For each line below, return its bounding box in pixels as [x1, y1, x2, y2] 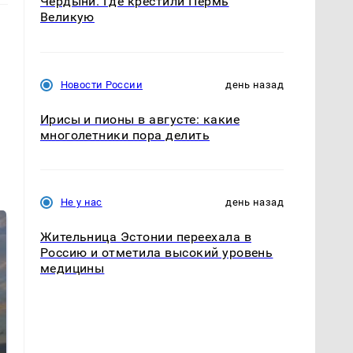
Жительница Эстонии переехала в [39, 229, 251, 244]
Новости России [60, 78, 143, 91]
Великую [39, 9, 95, 25]
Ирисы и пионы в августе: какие [39, 111, 240, 127]
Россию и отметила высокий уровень [39, 244, 273, 260]
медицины [39, 260, 105, 276]
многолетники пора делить [39, 127, 210, 143]
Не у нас [60, 195, 102, 208]
